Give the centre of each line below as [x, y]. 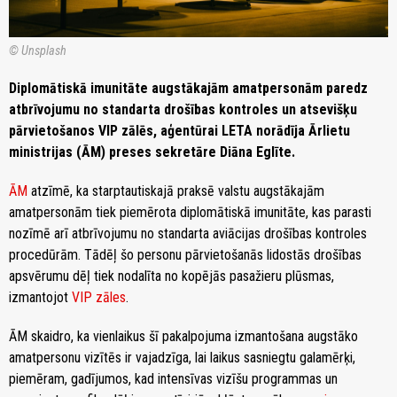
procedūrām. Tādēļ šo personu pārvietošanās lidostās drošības [185, 254]
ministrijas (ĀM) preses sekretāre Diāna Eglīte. [152, 152]
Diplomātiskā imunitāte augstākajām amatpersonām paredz [188, 88]
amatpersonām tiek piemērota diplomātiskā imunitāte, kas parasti [190, 212]
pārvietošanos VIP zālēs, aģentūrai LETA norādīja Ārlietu [179, 130]
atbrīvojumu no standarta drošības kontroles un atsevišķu [183, 109]
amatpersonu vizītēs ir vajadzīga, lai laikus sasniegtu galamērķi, [182, 357]
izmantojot [39, 297]
